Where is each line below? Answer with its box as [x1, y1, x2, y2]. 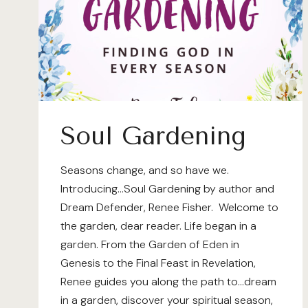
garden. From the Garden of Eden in [60, 237, 239, 252]
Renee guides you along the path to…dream [60, 274, 276, 289]
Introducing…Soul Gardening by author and [60, 181, 274, 196]
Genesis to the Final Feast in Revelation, [60, 256, 256, 270]
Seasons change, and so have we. [60, 163, 229, 177]
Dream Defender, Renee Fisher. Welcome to [60, 200, 278, 214]
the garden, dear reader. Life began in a [60, 219, 256, 233]
